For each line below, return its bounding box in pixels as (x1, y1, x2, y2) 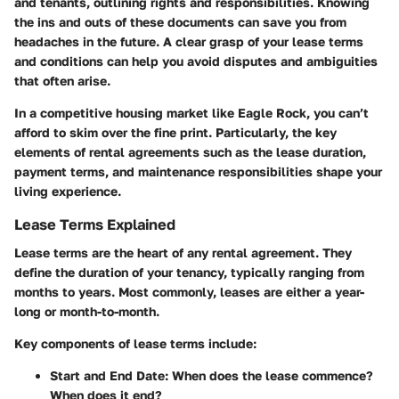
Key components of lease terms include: (14, 336, 256, 352)
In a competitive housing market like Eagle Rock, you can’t (14, 104, 369, 120)
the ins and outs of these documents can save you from (14, 13, 346, 29)
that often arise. (14, 72, 110, 88)
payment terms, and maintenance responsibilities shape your (14, 163, 382, 179)
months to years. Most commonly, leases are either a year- (14, 284, 364, 300)
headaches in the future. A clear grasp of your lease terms (14, 33, 363, 49)
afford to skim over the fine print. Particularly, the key (14, 124, 337, 140)
